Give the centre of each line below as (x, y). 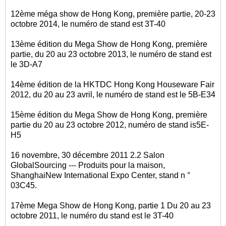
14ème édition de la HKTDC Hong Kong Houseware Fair (112, 84)
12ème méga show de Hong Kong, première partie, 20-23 (113, 14)
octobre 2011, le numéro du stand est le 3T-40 (92, 215)
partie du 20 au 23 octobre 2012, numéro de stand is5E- (110, 125)
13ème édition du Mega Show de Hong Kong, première (109, 44)
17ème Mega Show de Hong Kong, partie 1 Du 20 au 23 (111, 205)
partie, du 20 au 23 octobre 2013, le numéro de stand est (111, 54)
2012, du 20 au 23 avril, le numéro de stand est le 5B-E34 (113, 94)
